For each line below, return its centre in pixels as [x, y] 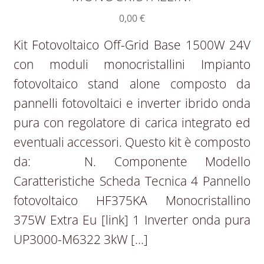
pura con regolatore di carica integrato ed [132, 122]
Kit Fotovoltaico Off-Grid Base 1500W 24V [132, 44]
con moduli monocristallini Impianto [132, 64]
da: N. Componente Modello [132, 161]
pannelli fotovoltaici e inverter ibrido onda [132, 103]
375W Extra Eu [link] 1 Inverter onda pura [132, 220]
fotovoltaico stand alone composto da [132, 83]
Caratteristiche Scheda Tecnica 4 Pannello [132, 181]
